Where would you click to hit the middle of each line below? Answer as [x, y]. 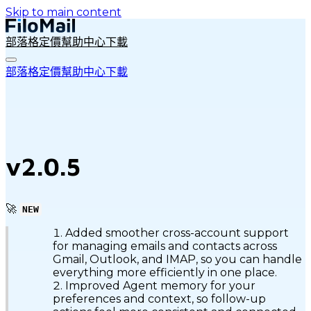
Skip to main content [64, 12]
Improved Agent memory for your [160, 286]
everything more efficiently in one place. [165, 273]
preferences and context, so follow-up [159, 299]
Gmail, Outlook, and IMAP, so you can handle [177, 260]
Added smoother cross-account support [177, 233]
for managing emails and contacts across [165, 246]
